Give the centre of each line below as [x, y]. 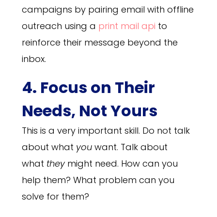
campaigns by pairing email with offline [108, 9]
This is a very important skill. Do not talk [106, 130]
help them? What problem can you [98, 180]
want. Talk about [130, 147]
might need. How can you [121, 163]
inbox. [34, 59]
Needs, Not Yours [89, 110]
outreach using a [60, 26]
